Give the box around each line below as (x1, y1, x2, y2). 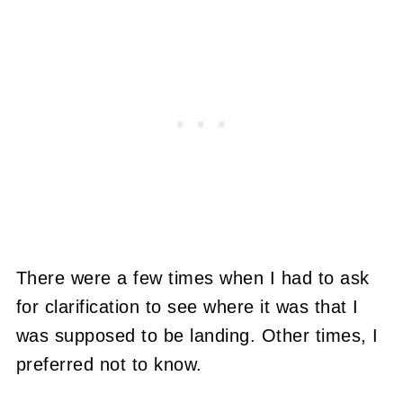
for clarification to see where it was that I (15, 296, 359, 317)
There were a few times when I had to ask (15, 267, 370, 288)
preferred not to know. (15, 354, 202, 374)
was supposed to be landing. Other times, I (15, 325, 379, 345)
